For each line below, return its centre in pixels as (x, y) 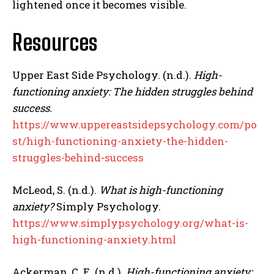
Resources (55, 42)
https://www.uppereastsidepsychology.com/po (135, 124)
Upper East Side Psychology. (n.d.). (103, 75)
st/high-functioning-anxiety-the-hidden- (120, 141)
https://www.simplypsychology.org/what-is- (130, 223)
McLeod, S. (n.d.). (56, 190)
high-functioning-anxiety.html (94, 239)
